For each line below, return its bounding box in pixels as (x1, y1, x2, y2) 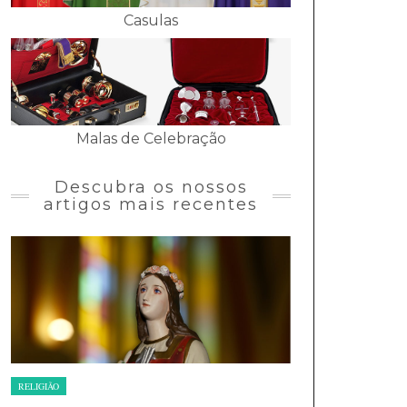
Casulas (124, 12, 178, 30)
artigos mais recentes (44, 194, 258, 214)
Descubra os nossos (54, 176, 248, 197)
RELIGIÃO (18, 379, 59, 392)
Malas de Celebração (75, 129, 226, 147)
